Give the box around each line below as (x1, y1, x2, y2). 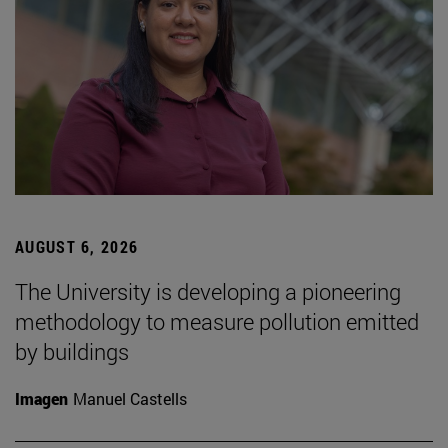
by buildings (15, 337, 129, 367)
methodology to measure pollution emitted (15, 307, 419, 337)
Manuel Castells (73, 388, 187, 410)
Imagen (15, 388, 68, 410)
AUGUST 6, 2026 (15, 236, 139, 258)
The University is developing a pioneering (15, 277, 401, 307)
